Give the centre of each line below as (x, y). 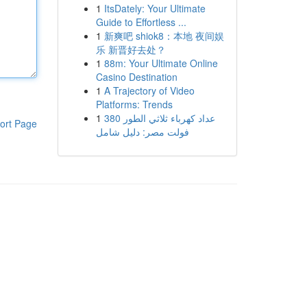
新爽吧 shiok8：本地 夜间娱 (164, 36)
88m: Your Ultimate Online (161, 63)
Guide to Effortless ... (141, 22)
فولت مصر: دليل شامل (142, 132)
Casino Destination (136, 77)
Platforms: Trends (134, 104)
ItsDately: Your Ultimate (155, 8)
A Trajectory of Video (149, 90)
